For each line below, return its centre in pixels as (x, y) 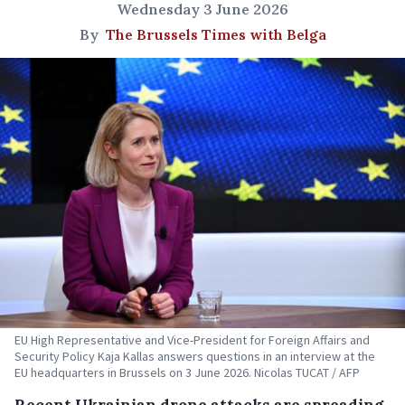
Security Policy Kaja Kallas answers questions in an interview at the (195, 356)
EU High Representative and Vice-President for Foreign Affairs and (192, 339)
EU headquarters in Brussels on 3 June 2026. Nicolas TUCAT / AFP (187, 372)
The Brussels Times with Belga (216, 34)
